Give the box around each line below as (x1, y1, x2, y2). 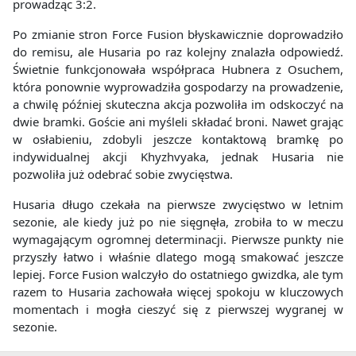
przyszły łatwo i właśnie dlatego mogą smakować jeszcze (13, 249, 343, 265)
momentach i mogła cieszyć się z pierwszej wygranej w (13, 301, 343, 318)
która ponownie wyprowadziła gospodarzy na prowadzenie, (13, 79, 343, 95)
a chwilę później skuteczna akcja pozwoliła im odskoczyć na (13, 96, 343, 113)
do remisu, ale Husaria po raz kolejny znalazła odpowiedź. (13, 44, 343, 60)
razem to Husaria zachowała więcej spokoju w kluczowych (13, 284, 343, 300)
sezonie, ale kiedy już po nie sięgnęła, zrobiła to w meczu (13, 214, 343, 230)
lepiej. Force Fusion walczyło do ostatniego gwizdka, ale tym (13, 266, 343, 283)
